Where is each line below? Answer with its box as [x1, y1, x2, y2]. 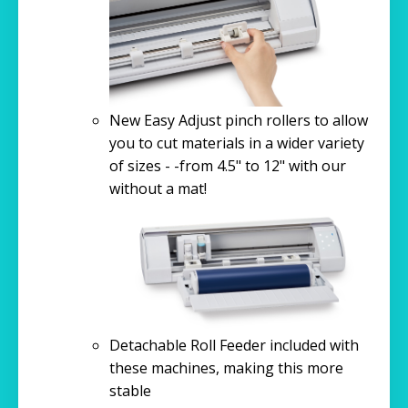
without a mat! [109, 178, 221, 199]
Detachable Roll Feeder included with [109, 334, 359, 355]
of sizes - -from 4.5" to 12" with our [109, 155, 346, 176]
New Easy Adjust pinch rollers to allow [109, 109, 368, 130]
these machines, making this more [109, 357, 343, 378]
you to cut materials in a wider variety [109, 132, 364, 153]
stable [109, 380, 151, 401]
